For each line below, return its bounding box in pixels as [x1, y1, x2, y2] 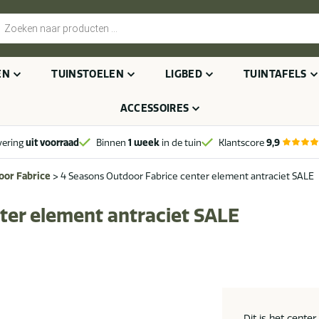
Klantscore [219, 136, 266, 148]
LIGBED [165, 68, 203, 80]
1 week [128, 136, 159, 148]
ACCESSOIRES [120, 102, 189, 115]
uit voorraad [23, 136, 79, 148]
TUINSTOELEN [51, 68, 125, 80]
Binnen [96, 136, 128, 148]
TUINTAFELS [244, 68, 307, 80]
